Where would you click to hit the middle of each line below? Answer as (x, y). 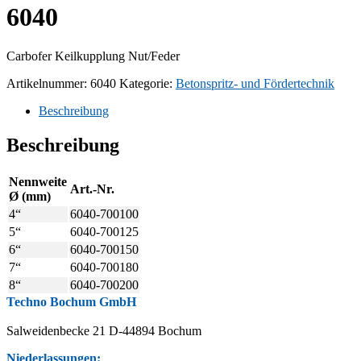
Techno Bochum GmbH (71, 302)
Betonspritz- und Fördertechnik (255, 84)
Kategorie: (147, 84)
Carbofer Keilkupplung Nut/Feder (93, 56)
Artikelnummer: (48, 84)
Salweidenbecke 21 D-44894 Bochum (104, 331)
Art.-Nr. (92, 189)
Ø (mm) (30, 197)
